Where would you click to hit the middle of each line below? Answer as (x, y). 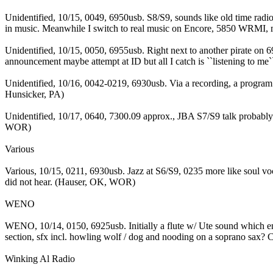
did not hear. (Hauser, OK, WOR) (70, 182)
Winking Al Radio (40, 258)
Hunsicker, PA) (34, 94)
